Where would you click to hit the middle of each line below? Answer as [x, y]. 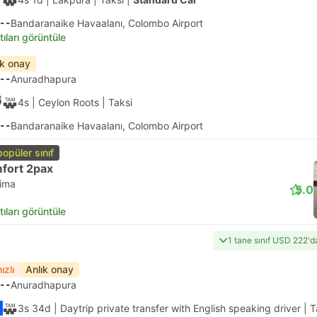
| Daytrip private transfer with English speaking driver [176, 308]
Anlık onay [50, 269]
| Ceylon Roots [64, 102]
